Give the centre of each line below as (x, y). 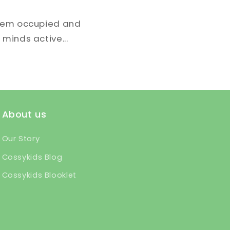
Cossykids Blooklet (39, 175)
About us (24, 114)
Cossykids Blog (32, 157)
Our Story (21, 139)
